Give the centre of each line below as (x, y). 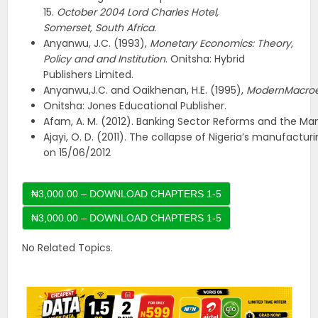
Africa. (142, 28)
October (77, 12)
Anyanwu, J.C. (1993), (97, 44)
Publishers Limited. (89, 75)
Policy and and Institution (105, 59)
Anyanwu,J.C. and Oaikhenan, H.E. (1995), (145, 91)
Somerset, (68, 28)
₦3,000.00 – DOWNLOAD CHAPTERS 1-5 (127, 194)
